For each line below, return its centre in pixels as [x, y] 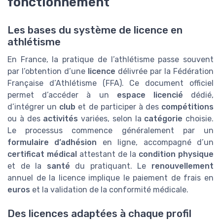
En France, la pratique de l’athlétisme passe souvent [110, 59]
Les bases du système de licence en [95, 30]
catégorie [164, 118]
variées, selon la [111, 118]
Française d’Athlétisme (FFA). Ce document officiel [110, 83]
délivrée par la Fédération [165, 71]
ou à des [25, 118]
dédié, [198, 95]
